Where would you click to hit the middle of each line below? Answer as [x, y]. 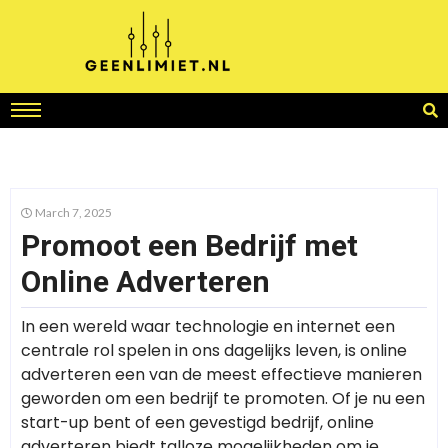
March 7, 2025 [73, 212]
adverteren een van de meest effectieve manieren [221, 374]
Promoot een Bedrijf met [189, 245]
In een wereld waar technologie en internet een [208, 326]
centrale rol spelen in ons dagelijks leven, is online [214, 350]
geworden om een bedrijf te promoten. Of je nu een [223, 398]
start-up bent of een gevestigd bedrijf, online [197, 422]
